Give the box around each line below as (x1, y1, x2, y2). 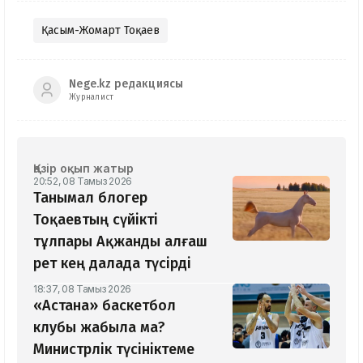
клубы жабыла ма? (33, 318, 165, 336)
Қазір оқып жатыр (33, 160, 134, 175)
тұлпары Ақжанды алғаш (33, 232, 207, 250)
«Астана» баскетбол (33, 296, 176, 314)
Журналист (69, 92, 114, 103)
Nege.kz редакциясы (69, 77, 184, 92)
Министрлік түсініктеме (33, 340, 194, 358)
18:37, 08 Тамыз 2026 (33, 282, 131, 295)
